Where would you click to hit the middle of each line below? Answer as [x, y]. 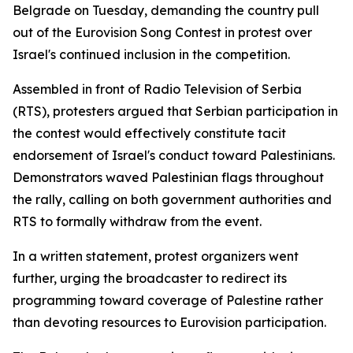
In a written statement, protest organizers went [156, 256]
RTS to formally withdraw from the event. [137, 221]
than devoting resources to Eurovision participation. [169, 322]
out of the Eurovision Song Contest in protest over [162, 32]
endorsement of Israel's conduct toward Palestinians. [174, 155]
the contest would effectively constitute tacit [149, 133]
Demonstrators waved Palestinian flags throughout [168, 177]
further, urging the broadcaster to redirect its [150, 278]
